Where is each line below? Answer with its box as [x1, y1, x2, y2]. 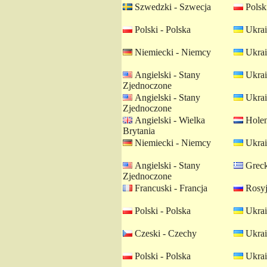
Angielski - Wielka [132, 115, 205, 125]
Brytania [123, 126, 155, 136]
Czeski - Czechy [132, 228, 197, 238]
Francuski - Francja [132, 183, 207, 193]
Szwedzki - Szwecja [132, 2, 211, 12]
